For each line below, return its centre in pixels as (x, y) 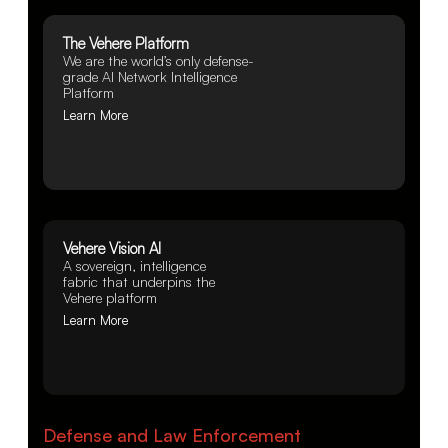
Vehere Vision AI (112, 248)
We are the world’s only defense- (158, 60)
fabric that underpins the (139, 281)
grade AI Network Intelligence (150, 76)
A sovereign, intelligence (134, 265)
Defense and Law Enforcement (172, 434)
